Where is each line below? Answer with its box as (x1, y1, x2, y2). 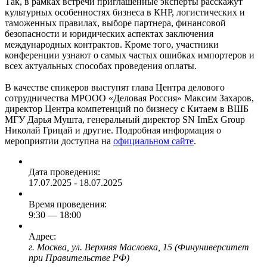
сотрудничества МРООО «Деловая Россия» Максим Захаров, (5, 92, 254, 103)
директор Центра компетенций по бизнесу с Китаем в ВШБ (5, 103, 249, 114)
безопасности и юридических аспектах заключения (5, 28, 213, 39)
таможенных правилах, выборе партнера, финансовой (5, 17, 226, 28)
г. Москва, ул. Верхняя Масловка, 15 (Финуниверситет (29, 241, 249, 252)
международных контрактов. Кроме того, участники (5, 39, 219, 49)
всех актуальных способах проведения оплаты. (5, 60, 197, 71)
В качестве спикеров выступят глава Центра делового (5, 82, 225, 92)
